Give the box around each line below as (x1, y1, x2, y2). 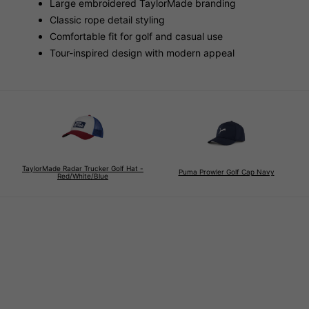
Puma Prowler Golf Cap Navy (178, 168, 275, 177)
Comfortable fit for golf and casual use (50, 30, 223, 42)
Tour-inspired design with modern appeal (50, 46, 235, 59)
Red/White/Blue (57, 171, 108, 180)
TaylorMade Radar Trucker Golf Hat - (22, 163, 143, 172)
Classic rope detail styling (50, 13, 165, 26)
